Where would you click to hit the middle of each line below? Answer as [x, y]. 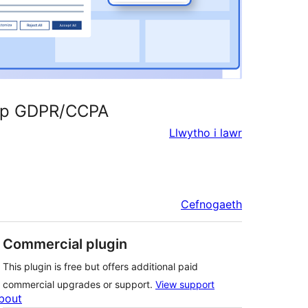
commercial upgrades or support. [79, 285]
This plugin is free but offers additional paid [100, 267]
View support [185, 285]
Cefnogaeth [211, 204]
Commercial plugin [65, 244]
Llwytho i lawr [206, 132]
